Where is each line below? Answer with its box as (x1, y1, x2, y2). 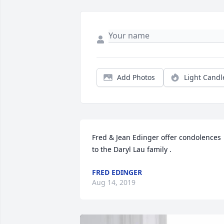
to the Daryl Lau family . (92, 144, 171, 154)
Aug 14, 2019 (92, 177, 135, 187)
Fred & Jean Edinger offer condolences (92, 132, 221, 142)
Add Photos (117, 72, 155, 82)
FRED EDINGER (92, 167, 142, 177)
